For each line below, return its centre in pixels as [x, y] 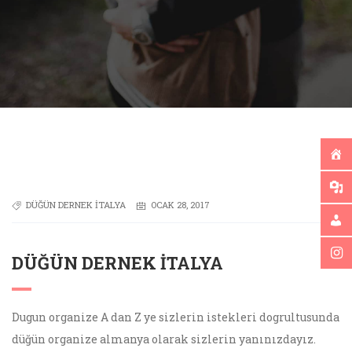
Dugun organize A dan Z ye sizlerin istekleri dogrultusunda [176, 317]
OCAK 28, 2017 [180, 205]
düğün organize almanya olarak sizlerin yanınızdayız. [164, 339]
